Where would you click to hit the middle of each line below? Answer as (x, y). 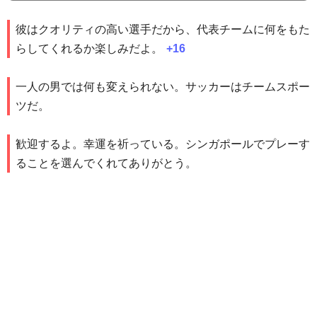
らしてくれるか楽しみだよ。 (89, 49)
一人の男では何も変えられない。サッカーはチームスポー (163, 87)
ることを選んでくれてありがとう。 (106, 163)
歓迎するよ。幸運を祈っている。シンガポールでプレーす (163, 144)
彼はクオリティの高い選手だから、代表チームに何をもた (163, 30)
